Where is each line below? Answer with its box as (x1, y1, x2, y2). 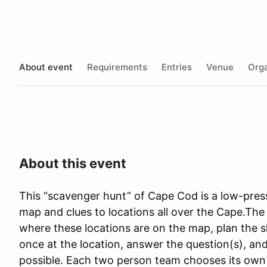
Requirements (87, 61, 147, 73)
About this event (19, 156, 126, 171)
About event (19, 61, 73, 73)
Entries (162, 61, 192, 73)
